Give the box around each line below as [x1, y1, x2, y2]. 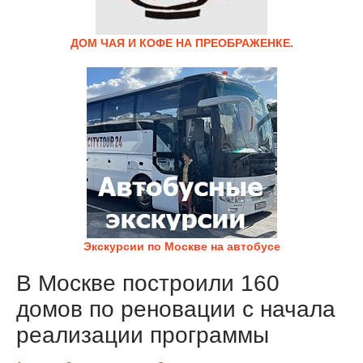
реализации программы [16, 322, 269, 348]
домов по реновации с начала [16, 297, 335, 322]
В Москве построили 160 [16, 271, 280, 296]
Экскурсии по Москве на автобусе [83, 240, 280, 253]
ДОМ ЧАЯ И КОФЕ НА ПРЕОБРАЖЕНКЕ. [70, 36, 293, 49]
